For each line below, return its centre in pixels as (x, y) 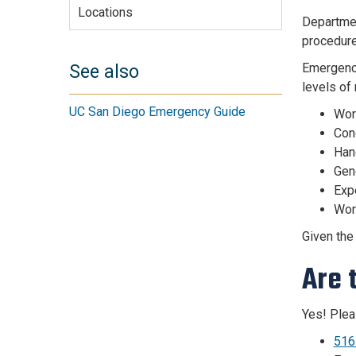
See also (104, 72)
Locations (105, 12)
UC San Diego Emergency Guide (157, 112)
